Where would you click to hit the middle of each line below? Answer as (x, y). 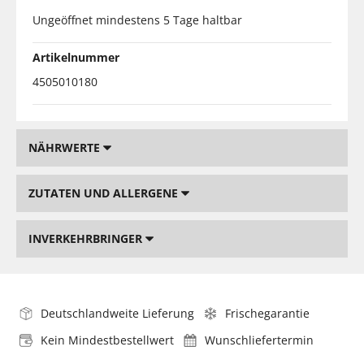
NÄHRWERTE (66, 147)
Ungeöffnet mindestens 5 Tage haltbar (137, 19)
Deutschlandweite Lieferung (117, 313)
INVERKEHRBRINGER (87, 238)
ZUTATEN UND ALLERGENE (105, 193)
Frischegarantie (267, 313)
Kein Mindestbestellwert (107, 340)
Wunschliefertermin (259, 340)
